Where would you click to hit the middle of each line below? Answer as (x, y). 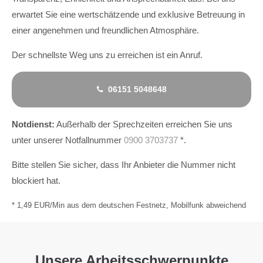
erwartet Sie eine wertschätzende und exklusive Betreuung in (128, 14)
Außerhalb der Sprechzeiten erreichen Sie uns (144, 124)
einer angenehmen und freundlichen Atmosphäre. (105, 30)
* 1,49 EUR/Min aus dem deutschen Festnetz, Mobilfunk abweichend (129, 205)
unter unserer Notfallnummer (68, 140)
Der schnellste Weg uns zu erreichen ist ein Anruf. (107, 55)
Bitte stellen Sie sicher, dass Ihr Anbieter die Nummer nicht (124, 165)
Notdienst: (33, 124)
